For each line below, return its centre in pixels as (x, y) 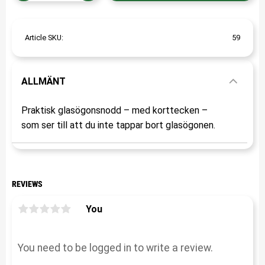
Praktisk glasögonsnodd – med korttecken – (114, 110)
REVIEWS (27, 184)
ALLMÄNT (43, 81)
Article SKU (43, 37)
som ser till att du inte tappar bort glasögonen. (118, 125)
